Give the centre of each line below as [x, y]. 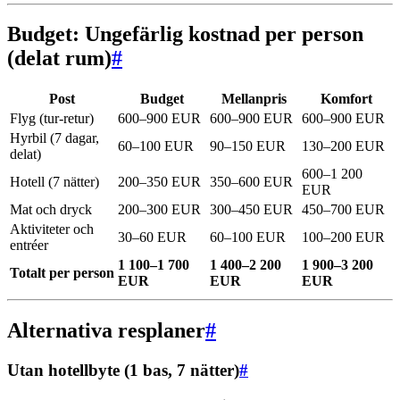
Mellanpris [254, 99]
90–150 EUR [248, 146]
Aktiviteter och [52, 229]
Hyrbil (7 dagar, [54, 138]
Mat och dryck [51, 210]
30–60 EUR [152, 237]
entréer [29, 246]
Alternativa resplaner [106, 331]
